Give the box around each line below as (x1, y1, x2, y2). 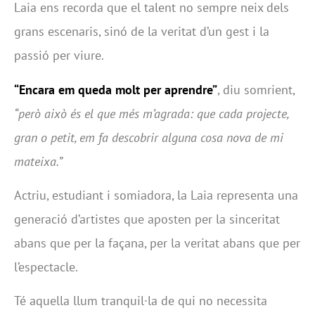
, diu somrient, (217, 81, 295, 98)
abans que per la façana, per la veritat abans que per (14, 235, 300, 252)
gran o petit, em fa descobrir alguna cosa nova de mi (14, 129, 283, 146)
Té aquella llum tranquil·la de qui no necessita (14, 292, 267, 309)
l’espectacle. (14, 259, 78, 276)
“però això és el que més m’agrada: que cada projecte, (14, 105, 288, 122)
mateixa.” (14, 153, 63, 169)
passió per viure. (14, 47, 104, 64)
